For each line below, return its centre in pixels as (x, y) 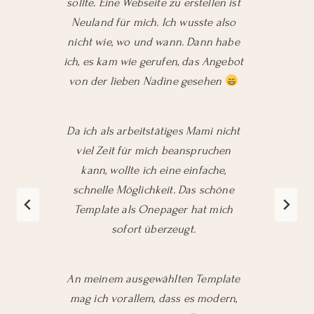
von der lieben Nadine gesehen (147, 82)
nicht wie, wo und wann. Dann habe (153, 42)
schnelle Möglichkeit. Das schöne (153, 190)
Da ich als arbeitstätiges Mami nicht (153, 131)
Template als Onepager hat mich (153, 210)
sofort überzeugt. (153, 230)
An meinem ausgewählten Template (153, 279)
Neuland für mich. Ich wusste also (153, 23)
